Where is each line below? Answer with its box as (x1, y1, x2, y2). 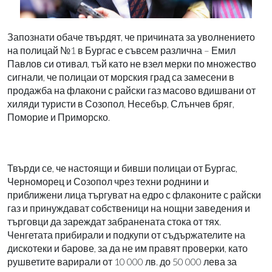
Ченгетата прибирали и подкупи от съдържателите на (7, 228, 245, 240)
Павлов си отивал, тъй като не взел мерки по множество (7, 57, 256, 69)
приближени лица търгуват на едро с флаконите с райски (7, 188, 261, 200)
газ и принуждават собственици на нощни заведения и (7, 202, 250, 214)
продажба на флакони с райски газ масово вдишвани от (7, 84, 256, 96)
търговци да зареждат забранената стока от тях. (7, 215, 221, 227)
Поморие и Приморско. (7, 110, 110, 123)
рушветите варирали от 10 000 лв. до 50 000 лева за (7, 255, 237, 267)
